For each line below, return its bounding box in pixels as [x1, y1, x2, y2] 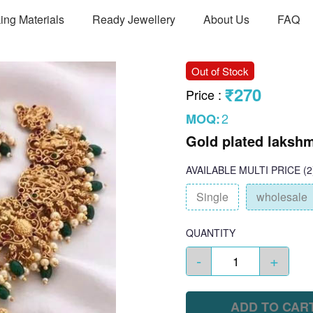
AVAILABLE [186, 163, 236, 177]
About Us [203, 10, 249, 27]
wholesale [256, 189, 307, 205]
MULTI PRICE [239, 163, 300, 177]
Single [196, 189, 228, 205]
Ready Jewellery [92, 10, 175, 27]
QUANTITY [186, 226, 235, 240]
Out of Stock [191, 64, 249, 78]
